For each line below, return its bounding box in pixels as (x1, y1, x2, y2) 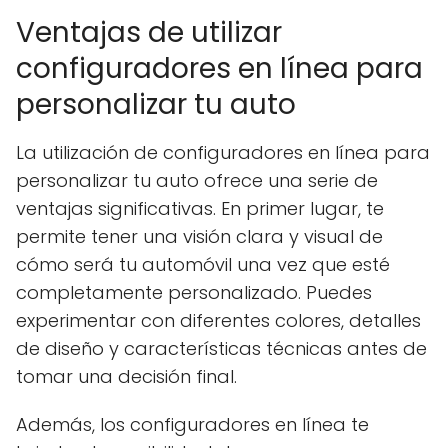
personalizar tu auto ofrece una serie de (16, 167, 378, 193)
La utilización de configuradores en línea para (16, 139, 430, 165)
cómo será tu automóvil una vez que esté (16, 251, 390, 277)
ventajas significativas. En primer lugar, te (16, 195, 384, 221)
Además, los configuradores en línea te (16, 411, 369, 437)
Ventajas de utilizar (16, 12, 282, 52)
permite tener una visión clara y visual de (16, 223, 383, 249)
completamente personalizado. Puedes (16, 279, 372, 305)
